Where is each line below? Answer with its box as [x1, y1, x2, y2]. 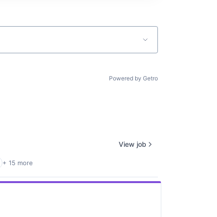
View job [119, 139, 146, 148]
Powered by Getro [109, 75, 158, 82]
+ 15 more [2, 159, 33, 167]
